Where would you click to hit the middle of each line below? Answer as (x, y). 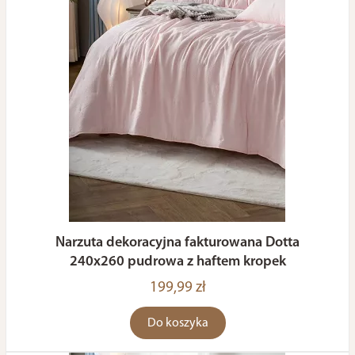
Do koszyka (177, 323)
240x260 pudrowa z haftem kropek (177, 262)
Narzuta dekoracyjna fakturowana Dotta (177, 243)
